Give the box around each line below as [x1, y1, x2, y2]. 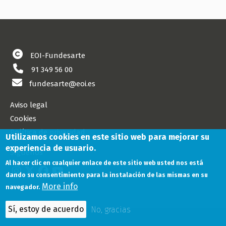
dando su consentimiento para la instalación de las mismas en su [6, 172, 208, 179]
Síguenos [10, 148, 43, 157]
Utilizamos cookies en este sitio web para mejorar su [6, 132, 210, 142]
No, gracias [91, 204, 131, 214]
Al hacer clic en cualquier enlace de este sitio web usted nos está [6, 159, 204, 166]
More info [42, 182, 78, 191]
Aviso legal [10, 100, 47, 110]
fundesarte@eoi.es [29, 79, 95, 89]
